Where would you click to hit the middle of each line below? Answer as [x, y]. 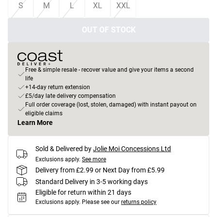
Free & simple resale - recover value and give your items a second [109, 70]
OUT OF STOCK [108, 30]
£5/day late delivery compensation [70, 96]
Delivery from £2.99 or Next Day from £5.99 [100, 170]
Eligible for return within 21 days [83, 192]
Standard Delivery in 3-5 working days [92, 181]
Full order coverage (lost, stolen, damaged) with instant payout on [111, 105]
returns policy [139, 202]
